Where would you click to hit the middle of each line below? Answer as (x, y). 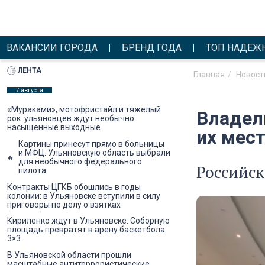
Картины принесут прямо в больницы (91, 143)
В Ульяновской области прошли (69, 255)
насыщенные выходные (54, 127)
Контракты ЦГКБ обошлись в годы (74, 187)
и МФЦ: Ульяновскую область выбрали (94, 152)
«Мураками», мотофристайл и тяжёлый (84, 110)
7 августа (30, 90)
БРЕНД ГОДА (152, 48)
